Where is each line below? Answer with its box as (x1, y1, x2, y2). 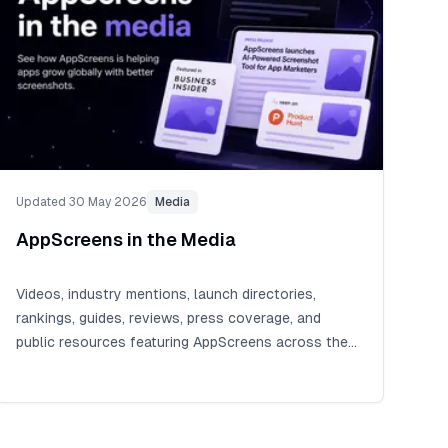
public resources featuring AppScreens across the (15, 333, 348, 350)
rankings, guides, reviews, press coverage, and (15, 309, 321, 326)
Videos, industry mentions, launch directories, (15, 285, 316, 302)
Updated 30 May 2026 (15, 194, 147, 209)
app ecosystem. (15, 357, 121, 374)
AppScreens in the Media (15, 228, 236, 250)
